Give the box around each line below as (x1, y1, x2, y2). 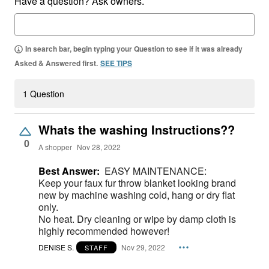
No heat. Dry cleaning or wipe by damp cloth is (38, 211, 236, 226)
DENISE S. (38, 241, 74, 252)
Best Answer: (38, 163, 100, 178)
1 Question (23, 87, 64, 100)
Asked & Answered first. (14, 57, 98, 68)
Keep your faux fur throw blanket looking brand (38, 175, 236, 190)
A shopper (38, 141, 72, 152)
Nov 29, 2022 (121, 241, 165, 252)
